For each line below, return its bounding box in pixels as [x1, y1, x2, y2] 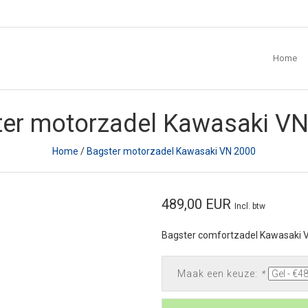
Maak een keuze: [177, 268, 261, 279]
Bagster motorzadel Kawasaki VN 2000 [87, 145, 256, 157]
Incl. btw [234, 201, 265, 211]
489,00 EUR [161, 195, 234, 212]
